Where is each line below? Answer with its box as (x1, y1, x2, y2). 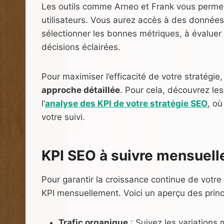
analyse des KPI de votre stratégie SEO (45, 98, 207, 108)
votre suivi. (41, 111, 85, 122)
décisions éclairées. (41, 41, 120, 52)
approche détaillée (41, 84, 120, 95)
